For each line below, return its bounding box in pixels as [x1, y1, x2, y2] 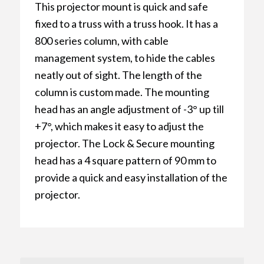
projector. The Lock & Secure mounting [34, 137, 214, 150]
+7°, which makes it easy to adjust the [34, 120, 204, 133]
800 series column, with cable [34, 34, 169, 48]
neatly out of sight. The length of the [34, 68, 202, 82]
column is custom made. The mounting [34, 85, 209, 99]
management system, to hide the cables [34, 51, 215, 65]
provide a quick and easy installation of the [34, 171, 227, 184]
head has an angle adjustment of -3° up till [34, 103, 224, 116]
